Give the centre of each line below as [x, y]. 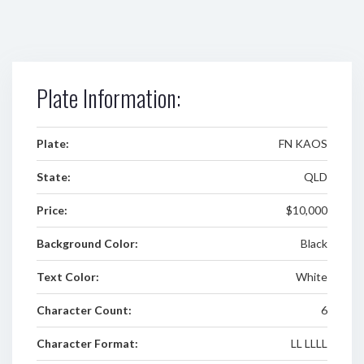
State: [54, 177]
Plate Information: [108, 98]
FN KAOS [303, 143]
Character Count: [84, 310]
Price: [52, 210]
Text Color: [68, 277]
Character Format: [87, 343]
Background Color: [87, 243]
